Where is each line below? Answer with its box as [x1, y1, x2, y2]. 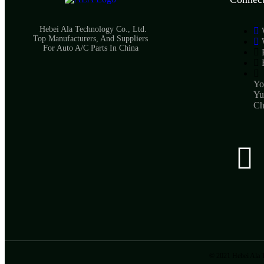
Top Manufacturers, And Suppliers [33, 34, 148, 44]
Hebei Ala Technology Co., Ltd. [34, 25, 147, 34]
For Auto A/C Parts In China [42, 44, 138, 53]
